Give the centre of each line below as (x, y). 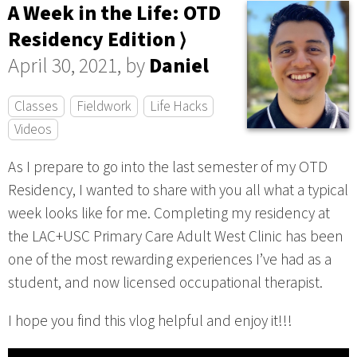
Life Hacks (178, 106)
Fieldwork (104, 106)
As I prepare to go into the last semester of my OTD (168, 168)
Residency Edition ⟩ (97, 39)
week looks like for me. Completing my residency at (169, 214)
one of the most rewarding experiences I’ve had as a (170, 260)
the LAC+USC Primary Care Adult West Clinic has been (176, 237)
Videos (33, 129)
